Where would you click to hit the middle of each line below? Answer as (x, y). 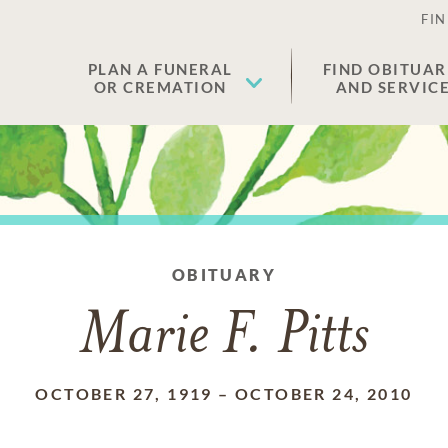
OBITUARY (224, 274)
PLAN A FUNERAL (160, 69)
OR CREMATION (160, 87)
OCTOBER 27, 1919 (124, 393)
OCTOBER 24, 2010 (324, 393)
